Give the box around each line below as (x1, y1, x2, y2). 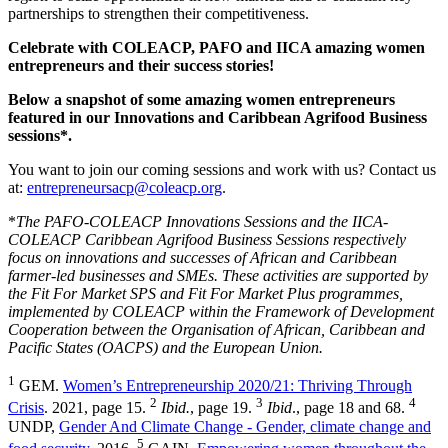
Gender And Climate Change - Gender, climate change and (59, 417, 431, 435)
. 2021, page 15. (44, 399, 150, 417)
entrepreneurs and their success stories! (8, 57, 274, 75)
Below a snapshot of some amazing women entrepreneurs (8, 91, 395, 109)
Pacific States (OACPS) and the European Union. (8, 339, 323, 357)
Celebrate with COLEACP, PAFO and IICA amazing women (8, 39, 425, 57)
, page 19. (190, 399, 256, 417)
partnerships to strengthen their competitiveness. (8, 5, 309, 23)
